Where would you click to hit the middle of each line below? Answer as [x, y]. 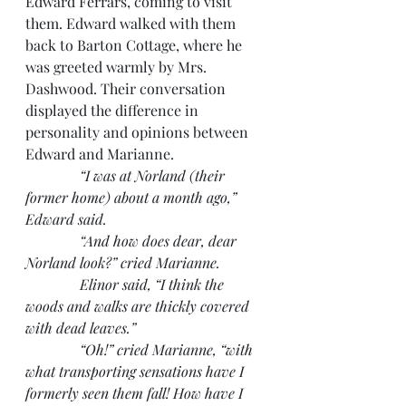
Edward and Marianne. [100, 153]
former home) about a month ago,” [133, 197]
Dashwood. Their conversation [127, 88]
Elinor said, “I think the [126, 284]
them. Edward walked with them [132, 23]
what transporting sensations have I [136, 371]
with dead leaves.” [81, 327]
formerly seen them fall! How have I [136, 392]
